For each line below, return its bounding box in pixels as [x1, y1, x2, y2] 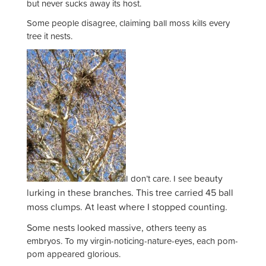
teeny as [175, 221, 207, 235]
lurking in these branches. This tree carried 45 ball [27, 186, 233, 199]
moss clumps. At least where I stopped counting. [27, 200, 230, 214]
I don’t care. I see [126, 172, 192, 185]
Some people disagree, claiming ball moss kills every [27, 17, 230, 30]
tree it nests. [27, 30, 72, 43]
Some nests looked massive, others [27, 221, 175, 235]
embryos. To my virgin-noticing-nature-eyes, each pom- [27, 235, 238, 248]
